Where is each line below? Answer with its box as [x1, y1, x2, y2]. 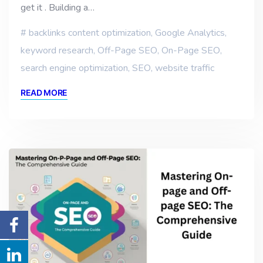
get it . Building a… [21, 1, 95, 15]
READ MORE [21, 87, 68, 98]
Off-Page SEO [97, 44, 157, 58]
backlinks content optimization [29, 26, 151, 40]
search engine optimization [21, 62, 128, 75]
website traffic [155, 62, 214, 75]
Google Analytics [155, 26, 225, 40]
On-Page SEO [161, 44, 220, 58]
